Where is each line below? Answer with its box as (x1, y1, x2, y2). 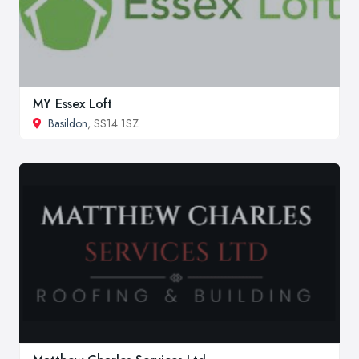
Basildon (48, 115, 87, 132)
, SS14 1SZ (87, 115, 139, 132)
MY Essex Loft (33, 95, 112, 114)
